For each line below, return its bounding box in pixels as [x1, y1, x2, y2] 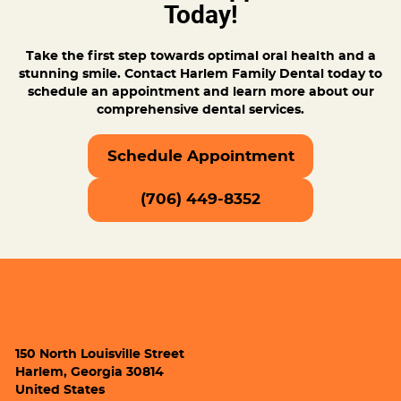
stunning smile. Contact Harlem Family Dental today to [19, 67, 382, 81]
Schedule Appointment [107, 148, 294, 164]
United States [15, 384, 106, 397]
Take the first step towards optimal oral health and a [25, 49, 376, 63]
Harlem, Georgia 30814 [15, 366, 165, 380]
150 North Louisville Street [15, 348, 185, 362]
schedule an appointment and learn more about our [27, 85, 374, 98]
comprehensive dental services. [97, 103, 304, 116]
